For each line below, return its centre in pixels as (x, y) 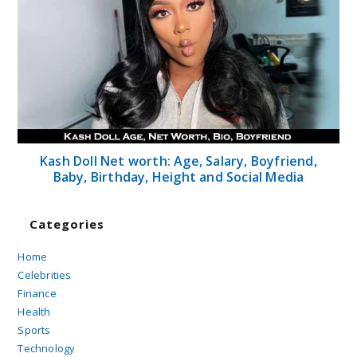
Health (34, 311)
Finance (37, 293)
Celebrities (45, 275)
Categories (67, 224)
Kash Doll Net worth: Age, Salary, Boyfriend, (178, 161)
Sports (34, 330)
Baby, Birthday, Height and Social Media (178, 177)
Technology (47, 348)
